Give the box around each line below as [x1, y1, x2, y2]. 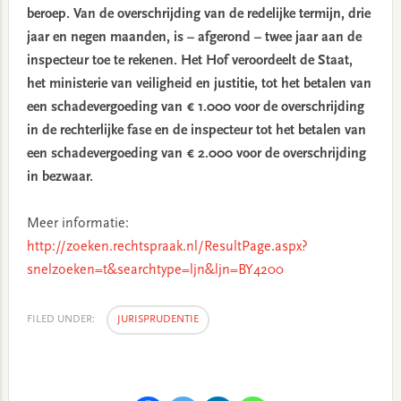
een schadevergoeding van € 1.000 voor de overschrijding [26, 100, 364, 115]
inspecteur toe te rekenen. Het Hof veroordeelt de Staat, [26, 54, 353, 68]
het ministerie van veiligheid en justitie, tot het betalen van [26, 77, 371, 91]
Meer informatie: [26, 217, 129, 231]
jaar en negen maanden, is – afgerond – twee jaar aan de [26, 30, 362, 45]
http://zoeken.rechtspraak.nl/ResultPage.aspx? [26, 240, 308, 254]
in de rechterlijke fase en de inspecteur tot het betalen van [26, 124, 366, 138]
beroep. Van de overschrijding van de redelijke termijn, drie [26, 7, 371, 21]
